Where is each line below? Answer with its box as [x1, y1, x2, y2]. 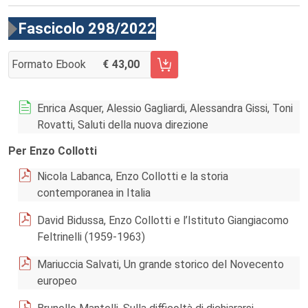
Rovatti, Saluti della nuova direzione [37, 118, 208, 131]
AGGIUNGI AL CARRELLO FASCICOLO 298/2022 [8, 65, 239, 78]
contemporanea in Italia [37, 186, 151, 199]
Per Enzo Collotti [8, 144, 97, 157]
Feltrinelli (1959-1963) [37, 230, 145, 243]
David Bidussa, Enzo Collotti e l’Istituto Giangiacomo [37, 214, 289, 227]
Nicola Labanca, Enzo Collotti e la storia [37, 170, 228, 183]
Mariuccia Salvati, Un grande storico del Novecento [37, 258, 284, 271]
